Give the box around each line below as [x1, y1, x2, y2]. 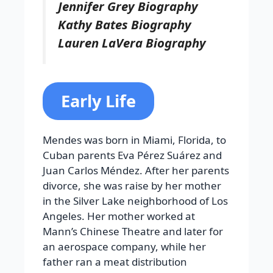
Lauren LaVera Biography [58, 34, 206, 51]
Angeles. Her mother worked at [43, 209, 195, 224]
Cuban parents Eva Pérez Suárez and [43, 148, 222, 163]
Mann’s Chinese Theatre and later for [43, 224, 223, 239]
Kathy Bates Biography [58, 15, 191, 33]
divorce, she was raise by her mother [43, 179, 221, 193]
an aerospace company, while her [43, 239, 206, 254]
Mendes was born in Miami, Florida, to [43, 133, 226, 147]
